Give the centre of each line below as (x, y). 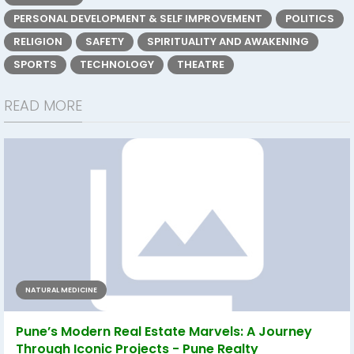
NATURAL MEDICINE (61, 290)
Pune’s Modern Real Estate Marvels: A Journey (164, 331)
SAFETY (105, 41)
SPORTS (35, 64)
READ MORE (43, 105)
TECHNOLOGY (117, 64)
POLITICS (310, 18)
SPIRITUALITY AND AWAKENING (228, 41)
